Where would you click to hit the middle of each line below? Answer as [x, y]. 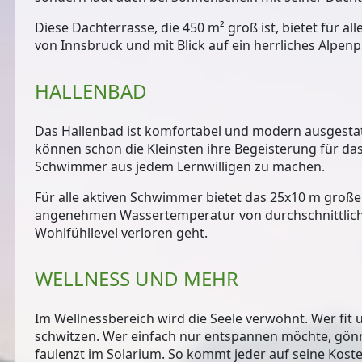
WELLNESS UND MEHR [137, 279]
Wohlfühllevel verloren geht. [122, 233]
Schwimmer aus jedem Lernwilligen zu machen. [180, 167]
